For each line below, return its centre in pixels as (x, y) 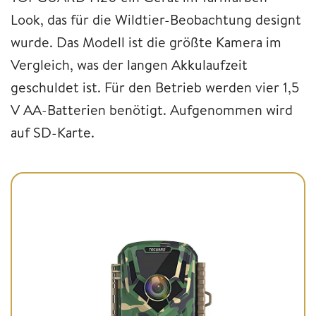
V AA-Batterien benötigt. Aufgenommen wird (152, 109)
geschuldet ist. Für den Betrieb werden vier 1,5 (155, 87)
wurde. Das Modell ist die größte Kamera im (146, 42)
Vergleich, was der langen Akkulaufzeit (129, 64)
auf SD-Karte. (53, 132)
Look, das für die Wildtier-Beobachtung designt (156, 19)
